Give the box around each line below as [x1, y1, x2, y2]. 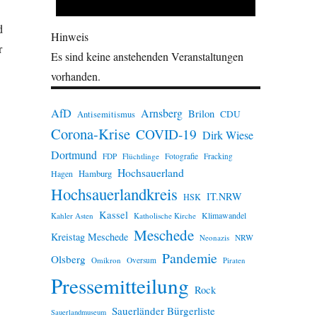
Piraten [222, 255, 245, 265]
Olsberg [50, 251, 86, 266]
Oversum [126, 254, 156, 265]
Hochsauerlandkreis [50, 183, 178, 204]
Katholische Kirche [133, 209, 196, 221]
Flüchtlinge [122, 150, 159, 161]
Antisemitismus [76, 108, 135, 120]
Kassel [98, 207, 128, 221]
